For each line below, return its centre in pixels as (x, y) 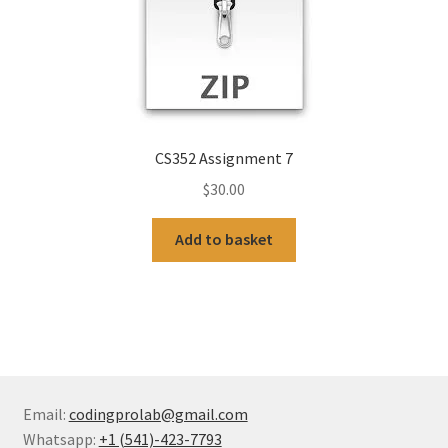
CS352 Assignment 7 (224, 157)
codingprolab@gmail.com (158, 413)
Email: (45, 413)
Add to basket (224, 239)
